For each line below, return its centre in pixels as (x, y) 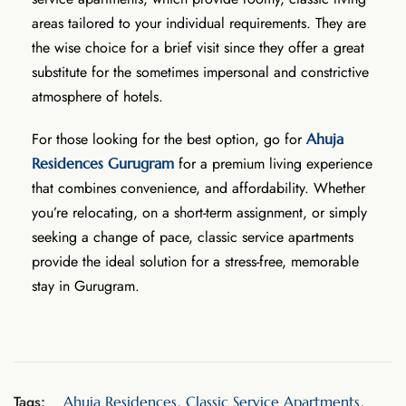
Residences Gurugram (103, 163)
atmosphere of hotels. (97, 96)
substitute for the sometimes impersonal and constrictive (200, 72)
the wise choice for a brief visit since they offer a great (198, 47)
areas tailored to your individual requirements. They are (199, 23)
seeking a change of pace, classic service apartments (193, 237)
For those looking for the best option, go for (169, 139)
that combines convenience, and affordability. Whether (198, 188)
